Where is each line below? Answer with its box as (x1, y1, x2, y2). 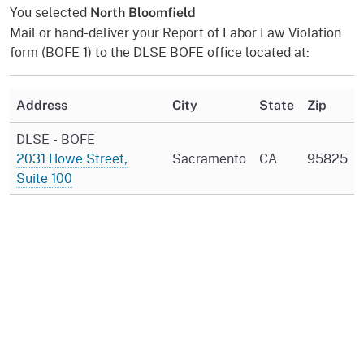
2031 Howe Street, (16, 148, 128, 167)
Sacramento (172, 148, 246, 167)
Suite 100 (16, 167, 72, 187)
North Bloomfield (90, 4, 196, 20)
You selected (10, 2, 90, 21)
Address (16, 97, 67, 113)
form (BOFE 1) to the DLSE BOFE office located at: (10, 41, 310, 61)
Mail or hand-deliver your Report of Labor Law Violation (10, 22, 341, 41)
